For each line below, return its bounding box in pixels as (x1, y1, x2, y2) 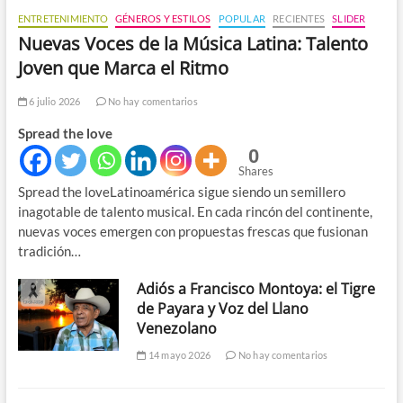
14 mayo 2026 (146, 348, 211, 361)
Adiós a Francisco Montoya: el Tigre (137, 278, 376, 299)
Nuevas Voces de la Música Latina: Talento (17, 31, 368, 56)
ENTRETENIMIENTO (17, 12, 108, 24)
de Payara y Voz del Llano (137, 298, 309, 318)
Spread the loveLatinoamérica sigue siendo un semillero (17, 183, 345, 200)
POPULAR (218, 12, 265, 24)
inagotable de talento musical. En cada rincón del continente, (17, 202, 372, 219)
